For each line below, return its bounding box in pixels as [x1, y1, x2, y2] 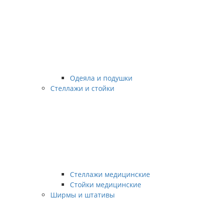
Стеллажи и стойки [50, 84, 114, 93]
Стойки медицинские [70, 180, 141, 189]
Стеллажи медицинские [70, 170, 150, 179]
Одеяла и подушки [70, 73, 132, 83]
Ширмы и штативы [50, 190, 115, 199]
